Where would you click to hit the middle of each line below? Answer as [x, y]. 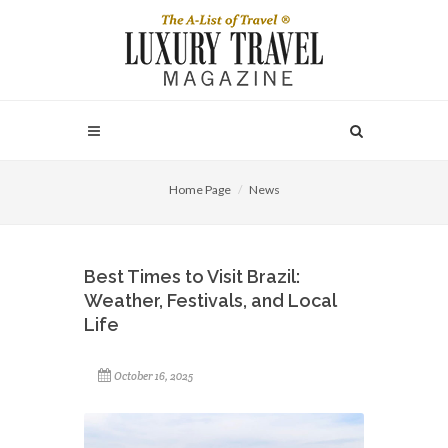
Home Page [199, 189]
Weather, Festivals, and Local [210, 300]
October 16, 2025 [153, 376]
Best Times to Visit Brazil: [192, 276]
